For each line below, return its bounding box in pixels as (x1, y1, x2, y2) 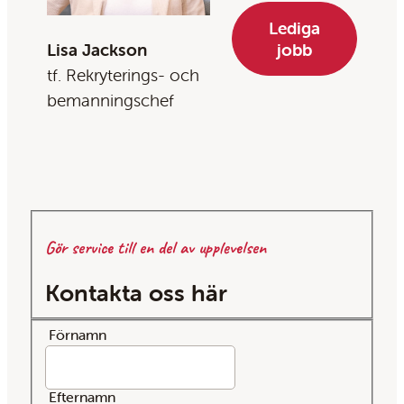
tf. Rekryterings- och (47, 64, 199, 87)
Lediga (269, 17, 320, 40)
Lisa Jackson (47, 39, 147, 61)
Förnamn (49, 325, 107, 344)
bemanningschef (47, 89, 174, 112)
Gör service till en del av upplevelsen (45, 236, 267, 260)
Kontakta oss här (45, 278, 228, 308)
